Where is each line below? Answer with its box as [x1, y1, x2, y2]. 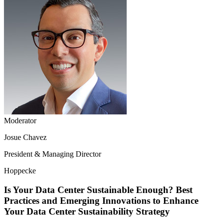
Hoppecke [4, 166, 36, 175]
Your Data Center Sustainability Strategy [4, 206, 170, 217]
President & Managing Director [4, 149, 101, 158]
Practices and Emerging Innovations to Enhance [4, 195, 198, 206]
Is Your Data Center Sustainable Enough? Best [4, 184, 192, 195]
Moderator [4, 116, 36, 125]
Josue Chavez [4, 133, 47, 141]
